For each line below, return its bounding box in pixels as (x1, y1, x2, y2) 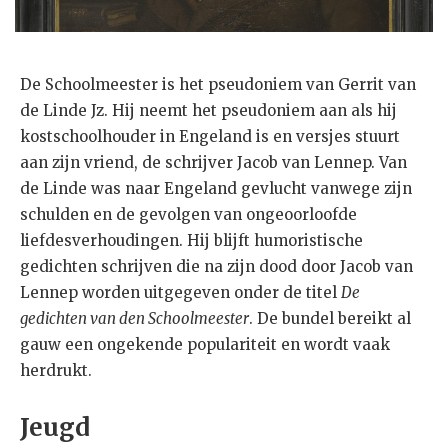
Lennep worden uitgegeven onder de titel (20, 283, 341, 303)
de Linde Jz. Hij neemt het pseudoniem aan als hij (20, 101, 397, 121)
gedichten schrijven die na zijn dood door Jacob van (20, 257, 413, 277)
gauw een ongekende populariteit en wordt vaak (20, 335, 390, 355)
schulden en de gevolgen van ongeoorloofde (20, 205, 357, 225)
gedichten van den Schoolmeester (20, 309, 249, 329)
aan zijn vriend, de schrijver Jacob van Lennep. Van (20, 153, 407, 173)
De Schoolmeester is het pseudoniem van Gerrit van (20, 75, 416, 95)
